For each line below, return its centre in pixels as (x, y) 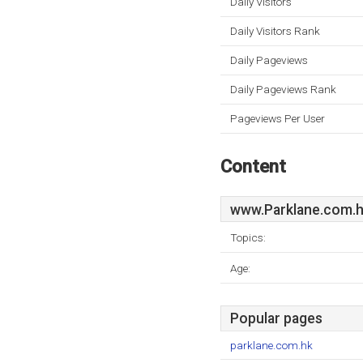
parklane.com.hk (271, 345)
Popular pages (276, 318)
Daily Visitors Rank (275, 31)
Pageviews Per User (278, 118)
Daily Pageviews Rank (283, 89)
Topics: (248, 237)
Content (253, 166)
